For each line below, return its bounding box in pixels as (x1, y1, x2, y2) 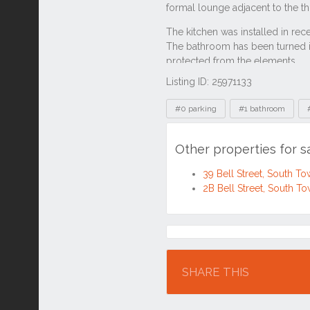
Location (172, 231, 224, 246)
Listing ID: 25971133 (166, 76, 252, 87)
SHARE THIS (182, 265, 249, 280)
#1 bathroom (239, 104, 285, 113)
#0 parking (175, 104, 217, 113)
